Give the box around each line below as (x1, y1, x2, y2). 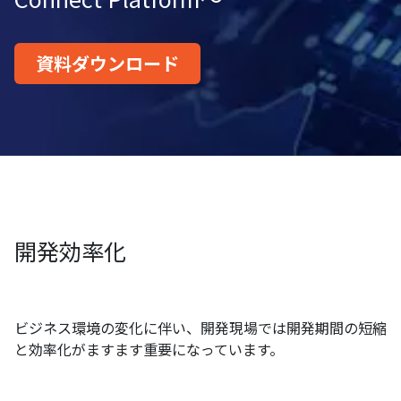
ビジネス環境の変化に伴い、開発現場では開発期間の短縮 (14, 317, 387, 339)
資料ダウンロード (36, 50, 179, 77)
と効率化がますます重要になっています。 (14, 338, 284, 361)
